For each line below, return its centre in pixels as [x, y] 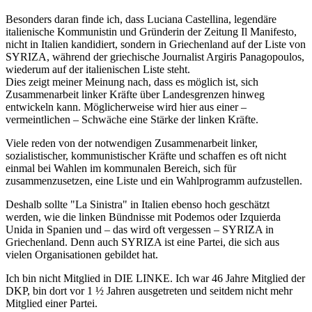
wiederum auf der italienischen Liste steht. [98, 69]
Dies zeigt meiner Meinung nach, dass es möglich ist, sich [132, 81]
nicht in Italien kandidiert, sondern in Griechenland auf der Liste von [156, 44]
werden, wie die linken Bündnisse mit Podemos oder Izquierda [143, 217]
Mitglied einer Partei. [52, 303]
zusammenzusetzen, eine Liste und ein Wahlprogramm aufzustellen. [154, 180]
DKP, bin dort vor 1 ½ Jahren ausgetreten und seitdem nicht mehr [149, 290]
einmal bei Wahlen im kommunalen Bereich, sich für [121, 168]
